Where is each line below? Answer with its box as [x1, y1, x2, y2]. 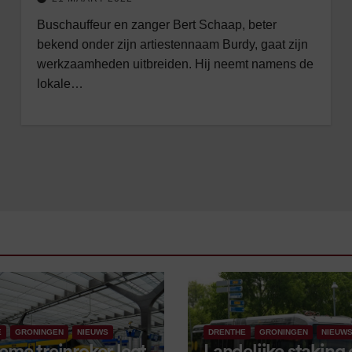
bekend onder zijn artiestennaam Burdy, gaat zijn [36, 38, 308, 51]
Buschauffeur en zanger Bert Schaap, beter [36, 18, 277, 31]
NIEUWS [77, 328, 108, 336]
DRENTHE [208, 328, 246, 336]
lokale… [36, 77, 83, 90]
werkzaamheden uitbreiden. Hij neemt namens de [36, 57, 313, 71]
